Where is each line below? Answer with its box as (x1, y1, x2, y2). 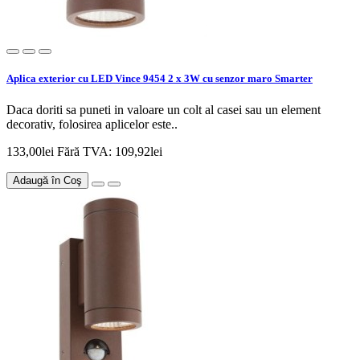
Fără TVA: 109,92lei (57, 145, 162, 159)
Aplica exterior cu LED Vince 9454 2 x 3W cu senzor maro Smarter (6, 72, 313, 85)
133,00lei (6, 145, 57, 159)
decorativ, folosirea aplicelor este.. (6, 117, 178, 132)
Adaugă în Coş (13, 174, 82, 187)
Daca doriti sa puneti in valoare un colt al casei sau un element (6, 103, 321, 117)
